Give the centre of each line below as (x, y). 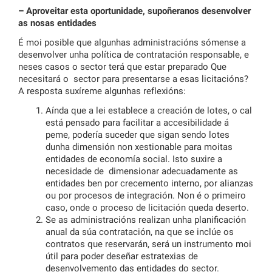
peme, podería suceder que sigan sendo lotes (138, 135)
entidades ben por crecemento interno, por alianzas (149, 184)
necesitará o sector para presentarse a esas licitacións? (133, 79)
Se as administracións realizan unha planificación (146, 220)
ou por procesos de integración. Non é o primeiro (146, 196)
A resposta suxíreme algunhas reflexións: (102, 91)
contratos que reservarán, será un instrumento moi (148, 244)
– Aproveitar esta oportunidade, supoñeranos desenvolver (134, 11)
